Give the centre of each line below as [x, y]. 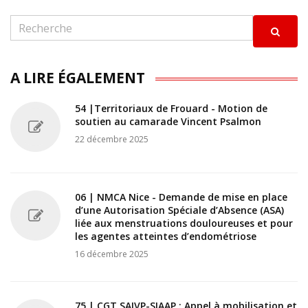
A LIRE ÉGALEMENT [78, 78]
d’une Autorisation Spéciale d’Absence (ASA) [179, 210]
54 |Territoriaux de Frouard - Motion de [171, 109]
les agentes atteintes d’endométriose [166, 236]
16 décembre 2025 [112, 254]
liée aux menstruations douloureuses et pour [184, 223]
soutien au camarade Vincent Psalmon [168, 122]
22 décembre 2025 [112, 140]
